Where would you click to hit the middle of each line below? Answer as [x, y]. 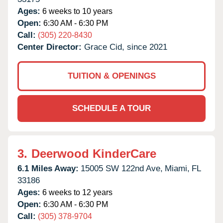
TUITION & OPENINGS [111, 76]
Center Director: [51, 47]
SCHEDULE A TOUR [111, 108]
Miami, [177, 168]
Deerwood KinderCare [94, 153]
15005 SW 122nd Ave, [122, 168]
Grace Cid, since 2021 [126, 47]
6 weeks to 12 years [76, 192]
